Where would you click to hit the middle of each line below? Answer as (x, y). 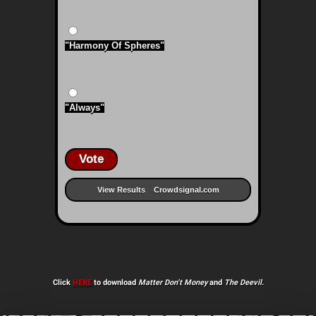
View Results (121, 190)
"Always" (85, 108)
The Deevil (243, 282)
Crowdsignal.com (186, 190)
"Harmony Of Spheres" (115, 45)
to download (115, 282)
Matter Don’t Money (172, 282)
